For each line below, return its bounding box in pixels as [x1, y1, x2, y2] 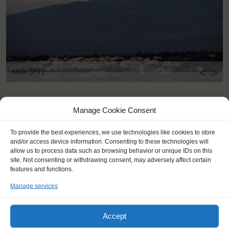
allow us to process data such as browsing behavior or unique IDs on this [10, 147, 212, 154]
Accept [103, 211, 126, 220]
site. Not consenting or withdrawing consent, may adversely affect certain [10, 156, 211, 163]
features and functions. [10, 165, 73, 172]
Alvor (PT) [11, 67, 44, 76]
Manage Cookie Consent [73, 105, 156, 114]
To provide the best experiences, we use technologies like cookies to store [10, 128, 215, 135]
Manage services [10, 182, 58, 189]
